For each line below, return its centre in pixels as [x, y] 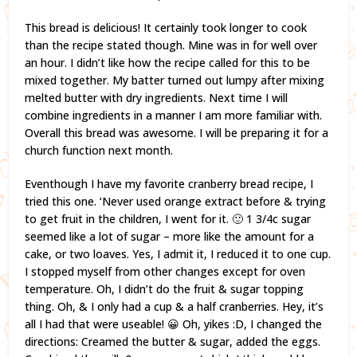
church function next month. [99, 150]
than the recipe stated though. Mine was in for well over [171, 45]
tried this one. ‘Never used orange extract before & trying [176, 201]
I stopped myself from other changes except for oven [165, 271]
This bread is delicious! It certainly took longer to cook [166, 27]
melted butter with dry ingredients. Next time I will [157, 97]
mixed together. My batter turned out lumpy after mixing [175, 80]
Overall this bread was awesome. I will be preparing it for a [177, 132]
